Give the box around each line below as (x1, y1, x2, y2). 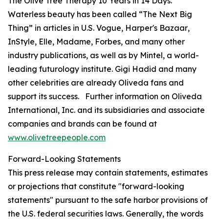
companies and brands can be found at (8, 119, 157, 129)
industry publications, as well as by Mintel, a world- (8, 50, 199, 60)
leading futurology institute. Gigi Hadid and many (8, 64, 197, 74)
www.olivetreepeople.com (8, 132, 106, 142)
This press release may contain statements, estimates (8, 168, 208, 177)
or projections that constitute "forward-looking (8, 181, 184, 191)
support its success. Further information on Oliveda (8, 91, 202, 101)
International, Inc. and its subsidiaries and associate (8, 105, 205, 115)
